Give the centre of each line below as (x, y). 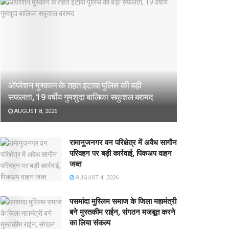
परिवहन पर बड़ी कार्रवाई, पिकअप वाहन (121, 154)
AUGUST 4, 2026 (96, 178)
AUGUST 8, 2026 (35, 111)
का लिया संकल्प (90, 223)
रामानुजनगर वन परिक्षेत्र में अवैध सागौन (123, 143)
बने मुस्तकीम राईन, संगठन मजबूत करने (122, 212)
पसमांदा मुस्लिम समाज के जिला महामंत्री (123, 202)
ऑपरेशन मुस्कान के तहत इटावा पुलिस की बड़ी (75, 86)
